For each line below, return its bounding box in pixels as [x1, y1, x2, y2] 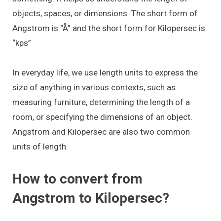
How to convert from [12, 170, 143, 187]
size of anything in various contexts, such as [12, 82, 176, 93]
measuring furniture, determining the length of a [12, 97, 190, 108]
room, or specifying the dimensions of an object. [12, 112, 192, 122]
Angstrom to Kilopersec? [12, 189, 169, 206]
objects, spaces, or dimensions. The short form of [12, 8, 198, 18]
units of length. [12, 142, 68, 152]
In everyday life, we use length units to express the [12, 68, 198, 78]
